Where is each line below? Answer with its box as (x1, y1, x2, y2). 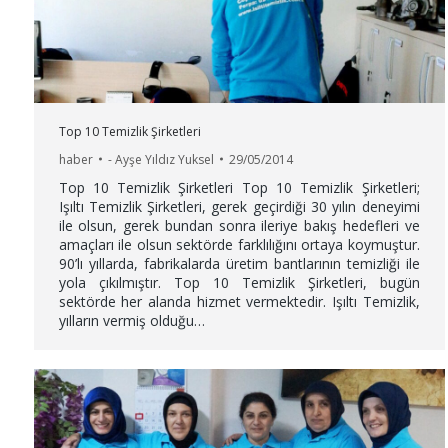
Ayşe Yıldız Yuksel (114, 150, 214, 168)
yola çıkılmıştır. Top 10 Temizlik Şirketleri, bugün (58, 272, 420, 292)
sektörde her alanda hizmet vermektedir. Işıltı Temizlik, (58, 291, 420, 311)
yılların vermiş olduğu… (58, 310, 205, 330)
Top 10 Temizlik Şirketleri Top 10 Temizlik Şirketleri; (58, 177, 420, 197)
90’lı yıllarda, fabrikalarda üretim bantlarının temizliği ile (58, 253, 420, 273)
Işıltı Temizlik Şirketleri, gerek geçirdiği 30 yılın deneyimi (58, 196, 420, 216)
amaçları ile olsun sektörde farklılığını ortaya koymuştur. (58, 234, 420, 254)
